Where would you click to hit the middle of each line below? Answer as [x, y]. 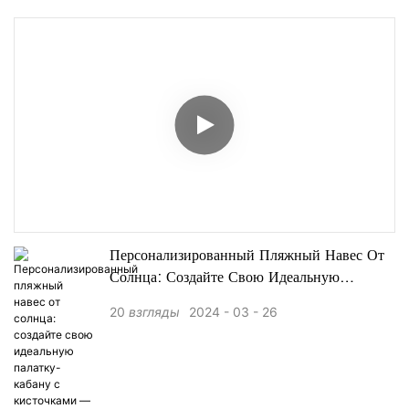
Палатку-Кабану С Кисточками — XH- [236, 301]
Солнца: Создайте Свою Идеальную [225, 279]
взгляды [154, 312]
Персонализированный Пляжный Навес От [247, 257]
